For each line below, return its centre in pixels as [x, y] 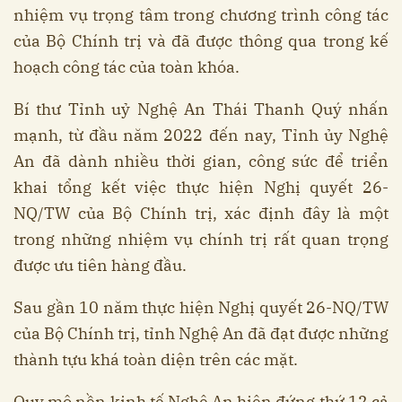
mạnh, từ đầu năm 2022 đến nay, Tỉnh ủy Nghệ [201, 135]
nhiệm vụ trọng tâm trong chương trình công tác [201, 15]
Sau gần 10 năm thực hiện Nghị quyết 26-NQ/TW [201, 308]
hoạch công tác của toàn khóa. [127, 67]
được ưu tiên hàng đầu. [100, 266]
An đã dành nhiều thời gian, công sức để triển [201, 162]
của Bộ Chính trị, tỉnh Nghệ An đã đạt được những [201, 334]
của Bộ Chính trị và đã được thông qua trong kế [201, 41]
